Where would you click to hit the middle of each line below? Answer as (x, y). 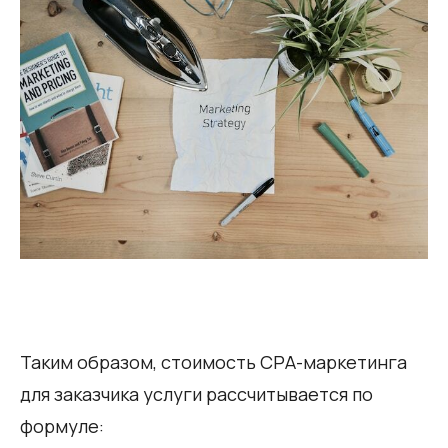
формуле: (62, 425)
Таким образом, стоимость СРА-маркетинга (213, 361)
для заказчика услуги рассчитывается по (196, 393)
